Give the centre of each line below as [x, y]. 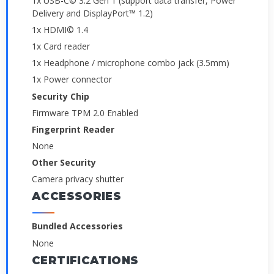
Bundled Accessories [77, 226]
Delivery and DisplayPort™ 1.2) [92, 13]
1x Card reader [61, 46]
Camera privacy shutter [78, 179]
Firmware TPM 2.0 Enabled [85, 113]
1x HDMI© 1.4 [60, 30]
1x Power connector [72, 80]
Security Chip [61, 96]
